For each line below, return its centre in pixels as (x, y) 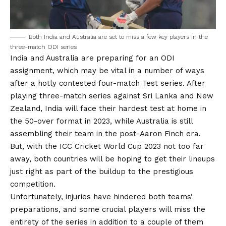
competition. (33, 184)
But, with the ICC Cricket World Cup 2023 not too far (107, 146)
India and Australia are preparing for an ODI (92, 58)
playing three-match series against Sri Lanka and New (112, 96)
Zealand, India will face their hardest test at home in (108, 108)
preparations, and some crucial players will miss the (108, 209)
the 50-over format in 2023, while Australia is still (101, 121)
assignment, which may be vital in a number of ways (107, 70)
